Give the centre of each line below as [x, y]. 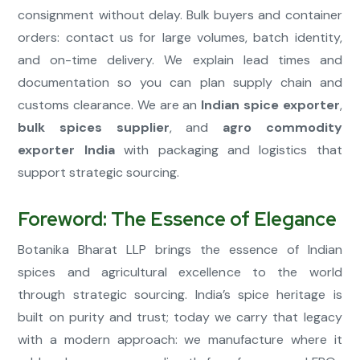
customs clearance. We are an [110, 105]
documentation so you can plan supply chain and [180, 83]
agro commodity [282, 128]
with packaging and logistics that [228, 150]
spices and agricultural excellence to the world [180, 272]
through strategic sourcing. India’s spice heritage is [180, 295]
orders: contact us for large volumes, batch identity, [180, 38]
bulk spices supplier [94, 128]
